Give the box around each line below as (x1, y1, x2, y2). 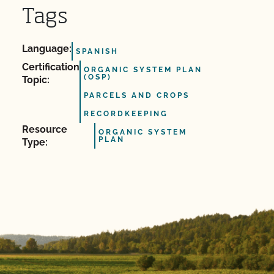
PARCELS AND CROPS (84, 91, 190, 100)
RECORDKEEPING (84, 109, 168, 118)
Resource (22, 124, 67, 135)
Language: (22, 43, 72, 54)
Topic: (22, 74, 50, 86)
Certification (22, 61, 80, 73)
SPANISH (76, 47, 119, 56)
